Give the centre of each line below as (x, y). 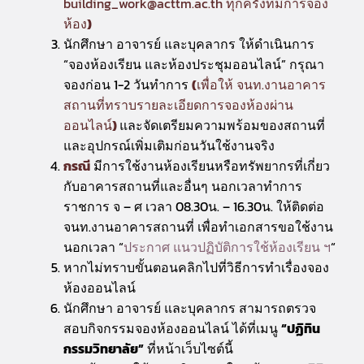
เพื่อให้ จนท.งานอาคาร (261, 84)
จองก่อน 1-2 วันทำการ (128, 84)
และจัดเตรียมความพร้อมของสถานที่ (222, 125)
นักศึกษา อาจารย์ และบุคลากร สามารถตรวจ (190, 308)
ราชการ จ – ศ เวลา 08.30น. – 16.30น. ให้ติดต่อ (194, 206)
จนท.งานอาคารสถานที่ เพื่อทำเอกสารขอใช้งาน (198, 227)
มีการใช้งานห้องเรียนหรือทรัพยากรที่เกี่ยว (210, 166)
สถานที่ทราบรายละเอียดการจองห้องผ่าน (178, 105)
